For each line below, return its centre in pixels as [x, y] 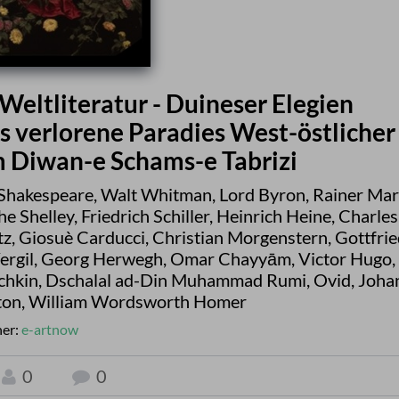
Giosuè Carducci [82, 236]
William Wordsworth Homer [138, 301]
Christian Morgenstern [240, 236]
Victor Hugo [345, 258]
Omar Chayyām [230, 258]
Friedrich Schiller [145, 215]
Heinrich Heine [274, 215]
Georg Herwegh [102, 258]
